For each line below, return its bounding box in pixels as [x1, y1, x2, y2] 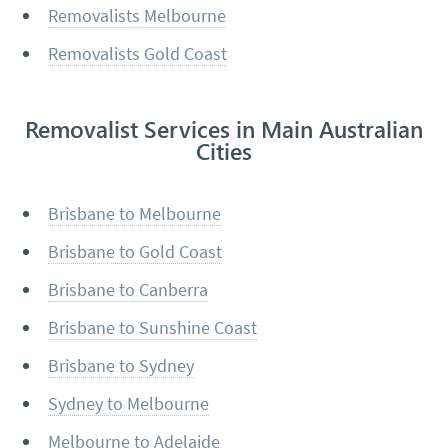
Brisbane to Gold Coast [47, 240, 222, 264]
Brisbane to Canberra [47, 278, 208, 302]
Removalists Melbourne [47, 4, 226, 28]
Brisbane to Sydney [47, 354, 194, 378]
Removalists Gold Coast [47, 42, 227, 66]
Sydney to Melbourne [47, 392, 209, 416]
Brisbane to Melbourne [47, 202, 221, 226]
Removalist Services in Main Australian [25, 114, 423, 145]
